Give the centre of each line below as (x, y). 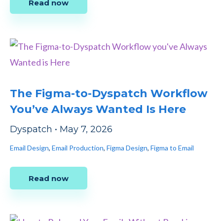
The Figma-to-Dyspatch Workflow (109, 94)
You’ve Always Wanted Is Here (98, 110)
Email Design (29, 148)
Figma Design (127, 148)
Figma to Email (172, 148)
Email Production (78, 148)
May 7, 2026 (86, 129)
